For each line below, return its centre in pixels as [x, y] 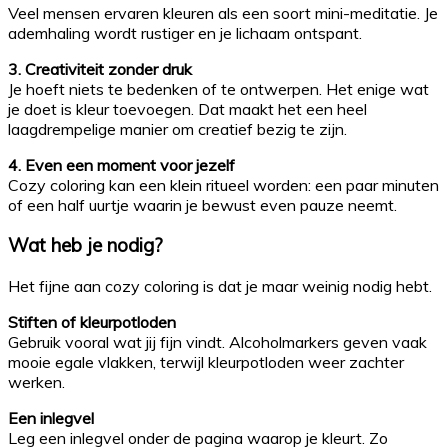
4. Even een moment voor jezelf [121, 164]
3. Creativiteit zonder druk [100, 68]
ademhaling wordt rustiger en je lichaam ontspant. [185, 32]
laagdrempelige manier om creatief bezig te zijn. [177, 128]
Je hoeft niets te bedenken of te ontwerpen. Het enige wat [218, 88]
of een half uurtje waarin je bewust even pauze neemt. [202, 204]
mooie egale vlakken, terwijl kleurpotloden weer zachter [206, 362]
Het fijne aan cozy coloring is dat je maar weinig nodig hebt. [220, 286]
